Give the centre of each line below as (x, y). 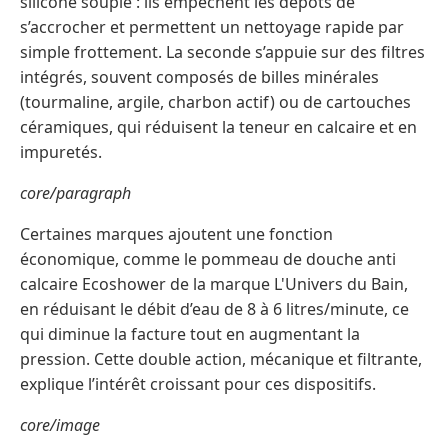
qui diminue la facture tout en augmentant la (190, 333)
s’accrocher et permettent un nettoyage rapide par (212, 26)
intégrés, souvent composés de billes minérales (199, 76)
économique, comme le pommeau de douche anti (208, 258)
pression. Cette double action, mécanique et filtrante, (221, 358)
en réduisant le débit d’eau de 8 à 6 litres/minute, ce (214, 308)
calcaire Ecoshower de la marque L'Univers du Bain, (214, 283)
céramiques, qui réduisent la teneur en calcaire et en (218, 126)
